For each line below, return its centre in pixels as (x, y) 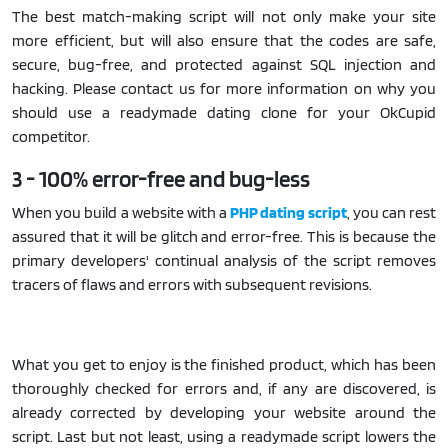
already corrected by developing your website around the (224, 412)
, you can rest (391, 212)
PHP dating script (288, 212)
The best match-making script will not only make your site (224, 16)
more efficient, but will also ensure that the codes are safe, (224, 40)
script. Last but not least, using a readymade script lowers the (224, 436)
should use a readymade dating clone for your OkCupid (224, 112)
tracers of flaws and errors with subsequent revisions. (192, 284)
